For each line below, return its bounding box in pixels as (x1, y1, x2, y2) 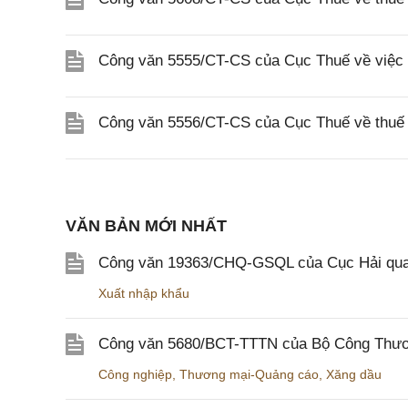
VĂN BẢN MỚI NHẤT (66, 217, 227, 235)
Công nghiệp (98, 367, 172, 382)
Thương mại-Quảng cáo (179, 367, 319, 382)
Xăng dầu (326, 367, 382, 382)
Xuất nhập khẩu (98, 286, 189, 301)
